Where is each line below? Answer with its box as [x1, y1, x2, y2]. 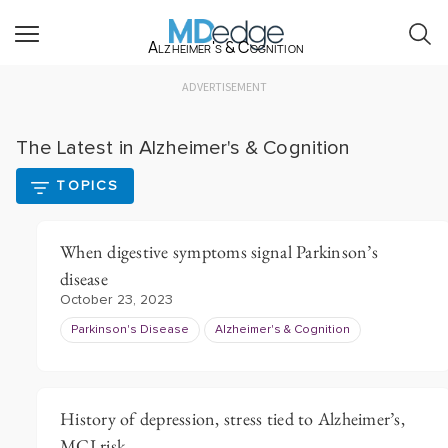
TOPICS [56, 179, 120, 193]
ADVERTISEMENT [181, 79, 267, 94]
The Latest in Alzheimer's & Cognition [16, 138, 350, 158]
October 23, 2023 [60, 293, 173, 307]
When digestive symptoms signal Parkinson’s [60, 240, 378, 263]
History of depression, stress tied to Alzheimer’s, [60, 407, 406, 430]
